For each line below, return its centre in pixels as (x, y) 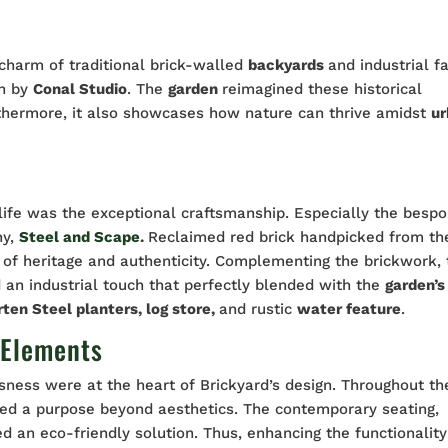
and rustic (258, 309)
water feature (349, 309)
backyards (288, 65)
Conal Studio (80, 89)
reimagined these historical (322, 89)
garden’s (415, 285)
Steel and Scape (80, 237)
